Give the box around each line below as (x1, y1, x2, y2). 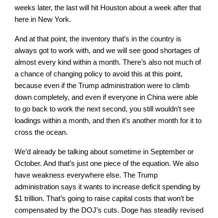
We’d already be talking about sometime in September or (15, 147, 194, 156)
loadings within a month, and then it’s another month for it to (15, 116, 201, 125)
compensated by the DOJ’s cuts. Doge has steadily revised (15, 205, 203, 214)
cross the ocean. (15, 127, 70, 136)
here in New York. (15, 15, 73, 23)
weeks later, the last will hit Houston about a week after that (15, 3, 201, 12)
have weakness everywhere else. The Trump (15, 170, 158, 179)
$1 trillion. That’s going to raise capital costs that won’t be (15, 194, 194, 202)
